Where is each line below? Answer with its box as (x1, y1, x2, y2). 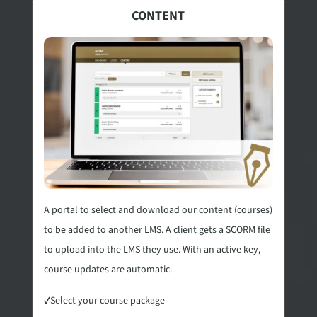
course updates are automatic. (43, 262, 172, 277)
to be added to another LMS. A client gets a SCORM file (43, 222, 270, 237)
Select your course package (50, 293, 165, 308)
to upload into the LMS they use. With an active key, (43, 242, 260, 257)
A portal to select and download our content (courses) (43, 202, 272, 217)
